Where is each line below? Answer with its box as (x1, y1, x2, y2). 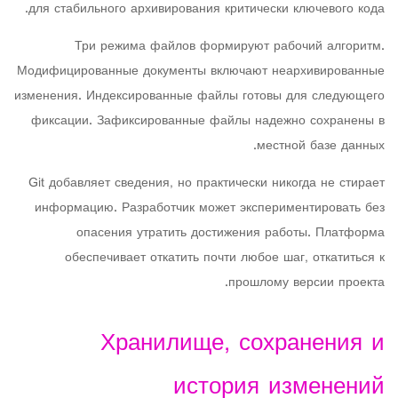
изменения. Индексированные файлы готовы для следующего (14, 84, 385, 108)
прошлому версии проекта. (228, 271, 385, 295)
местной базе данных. (257, 134, 385, 158)
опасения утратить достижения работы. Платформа (76, 221, 385, 245)
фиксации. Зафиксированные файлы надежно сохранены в (31, 109, 385, 133)
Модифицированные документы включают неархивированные (17, 60, 385, 84)
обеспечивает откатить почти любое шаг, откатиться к (65, 246, 385, 270)
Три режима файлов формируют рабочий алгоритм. (75, 35, 385, 59)
